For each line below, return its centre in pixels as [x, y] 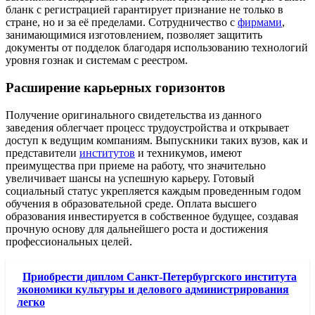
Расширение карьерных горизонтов [115, 87]
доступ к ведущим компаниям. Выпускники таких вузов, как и [157, 140]
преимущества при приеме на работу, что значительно [136, 165]
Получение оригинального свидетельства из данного [134, 115]
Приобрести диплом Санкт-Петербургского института [160, 276]
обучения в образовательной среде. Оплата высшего [131, 203]
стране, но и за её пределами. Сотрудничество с [122, 22]
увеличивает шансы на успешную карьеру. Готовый [130, 178]
